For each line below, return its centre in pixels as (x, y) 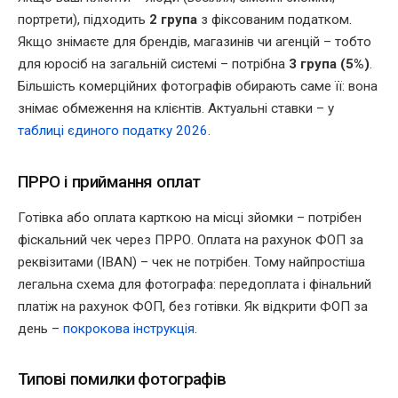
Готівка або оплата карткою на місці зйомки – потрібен (190, 217)
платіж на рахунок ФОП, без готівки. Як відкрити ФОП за (193, 306)
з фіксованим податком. (275, 20)
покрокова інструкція (129, 328)
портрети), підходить (84, 20)
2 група (173, 20)
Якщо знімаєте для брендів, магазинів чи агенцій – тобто (195, 42)
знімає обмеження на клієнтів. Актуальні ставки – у (176, 109)
